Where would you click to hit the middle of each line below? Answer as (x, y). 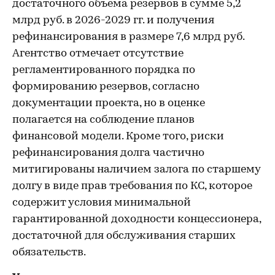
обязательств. (49, 253)
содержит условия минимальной (102, 203)
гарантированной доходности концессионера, (137, 219)
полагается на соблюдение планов (103, 120)
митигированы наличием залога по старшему (136, 170)
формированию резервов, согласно (106, 87)
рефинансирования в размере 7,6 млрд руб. (128, 37)
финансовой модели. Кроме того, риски (118, 137)
